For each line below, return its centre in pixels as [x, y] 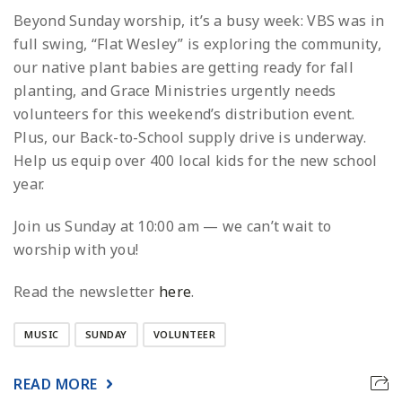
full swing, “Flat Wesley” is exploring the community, [197, 44]
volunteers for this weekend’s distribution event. [184, 114]
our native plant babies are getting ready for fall [184, 68]
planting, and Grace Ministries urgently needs [175, 91]
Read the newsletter [87, 292]
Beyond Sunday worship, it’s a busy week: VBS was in [199, 21]
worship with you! [76, 250]
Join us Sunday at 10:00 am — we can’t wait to [173, 227]
